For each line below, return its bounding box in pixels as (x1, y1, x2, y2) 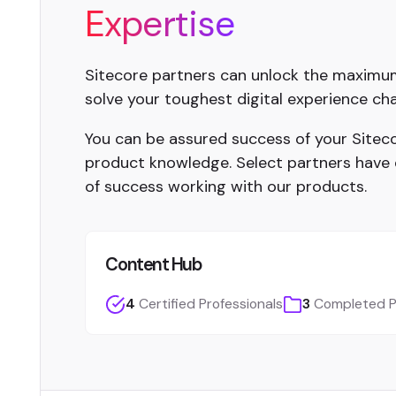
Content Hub (105, 253, 202, 276)
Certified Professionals (138, 294, 283, 314)
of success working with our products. (84, 175, 367, 197)
